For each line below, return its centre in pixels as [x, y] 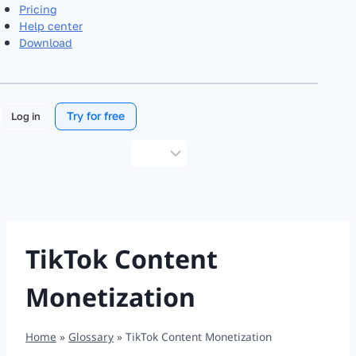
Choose [148, 149]
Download [46, 42]
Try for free [95, 116]
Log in [25, 116]
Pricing [38, 9]
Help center [51, 25]
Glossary [91, 336]
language [151, 187]
